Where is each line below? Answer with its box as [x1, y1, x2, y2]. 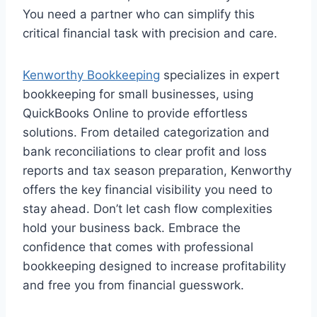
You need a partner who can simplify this [23, 7, 255, 21]
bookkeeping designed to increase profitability [23, 259, 286, 273]
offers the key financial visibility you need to [23, 183, 272, 197]
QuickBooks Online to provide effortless [23, 106, 248, 120]
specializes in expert [160, 68, 279, 82]
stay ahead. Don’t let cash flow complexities [23, 202, 272, 216]
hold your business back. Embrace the [23, 221, 241, 235]
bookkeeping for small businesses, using [23, 87, 253, 101]
